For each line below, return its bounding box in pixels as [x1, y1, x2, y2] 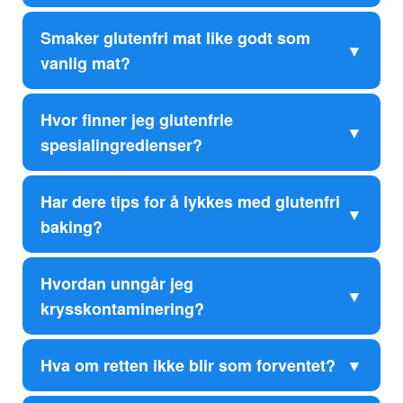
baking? [40, 215, 103, 239]
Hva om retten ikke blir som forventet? [40, 354, 336, 378]
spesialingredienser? [40, 133, 202, 157]
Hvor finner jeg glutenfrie [40, 108, 233, 132]
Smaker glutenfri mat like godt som [40, 26, 310, 50]
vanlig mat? [40, 51, 130, 76]
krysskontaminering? [40, 297, 204, 321]
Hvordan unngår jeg [40, 272, 193, 296]
